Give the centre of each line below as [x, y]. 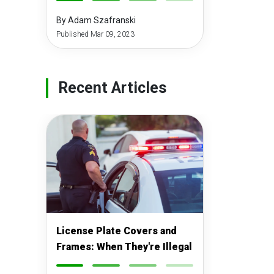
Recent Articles [112, 88]
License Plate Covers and [116, 231]
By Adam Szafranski [96, 20]
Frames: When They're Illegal [124, 247]
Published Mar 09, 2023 [95, 34]
